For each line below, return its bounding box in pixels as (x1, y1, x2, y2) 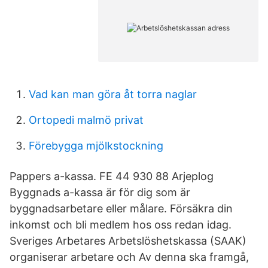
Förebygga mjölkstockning (29, 139, 163, 152)
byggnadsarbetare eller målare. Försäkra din (10, 202, 233, 215)
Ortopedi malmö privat (29, 114, 144, 126)
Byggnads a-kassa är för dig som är (10, 186, 190, 199)
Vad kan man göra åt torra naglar (29, 88, 197, 100)
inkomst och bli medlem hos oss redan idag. (10, 218, 232, 231)
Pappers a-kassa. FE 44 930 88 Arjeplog (10, 170, 217, 182)
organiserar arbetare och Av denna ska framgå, (10, 251, 249, 263)
